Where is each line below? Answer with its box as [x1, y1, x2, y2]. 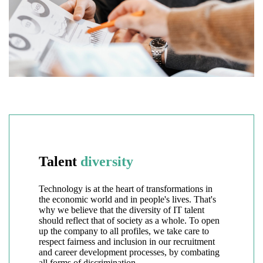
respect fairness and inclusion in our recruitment [39, 237, 215, 247]
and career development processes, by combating [39, 247, 220, 257]
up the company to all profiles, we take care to [39, 226, 209, 236]
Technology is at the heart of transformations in [39, 184, 213, 194]
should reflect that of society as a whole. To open [39, 215, 220, 225]
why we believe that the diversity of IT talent [39, 205, 204, 215]
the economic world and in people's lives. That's [39, 194, 216, 204]
